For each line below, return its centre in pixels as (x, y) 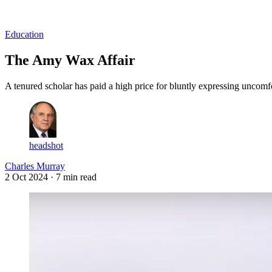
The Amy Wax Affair (70, 60)
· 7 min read (73, 177)
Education (24, 34)
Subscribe (53, 13)
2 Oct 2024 (26, 177)
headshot (46, 145)
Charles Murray (35, 166)
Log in (18, 13)
